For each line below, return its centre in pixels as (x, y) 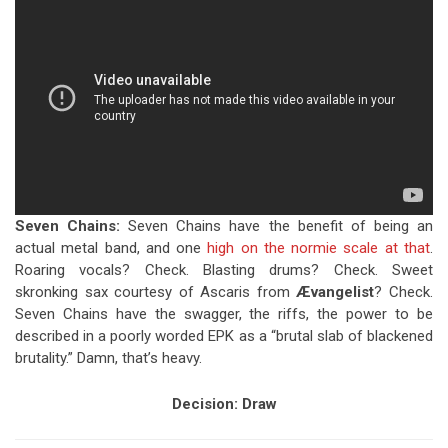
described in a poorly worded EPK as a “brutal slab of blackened (224, 336)
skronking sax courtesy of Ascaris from (156, 292)
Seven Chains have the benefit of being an (281, 226)
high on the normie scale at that (319, 248)
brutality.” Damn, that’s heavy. (108, 358)
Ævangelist (335, 292)
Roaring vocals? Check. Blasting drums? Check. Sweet (224, 270)
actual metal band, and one (111, 248)
